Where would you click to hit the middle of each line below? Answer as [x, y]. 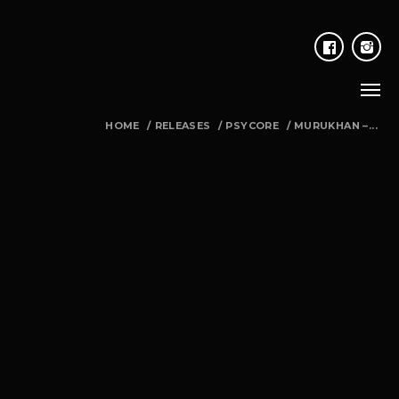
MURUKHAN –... [335, 126]
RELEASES [183, 126]
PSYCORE [252, 126]
